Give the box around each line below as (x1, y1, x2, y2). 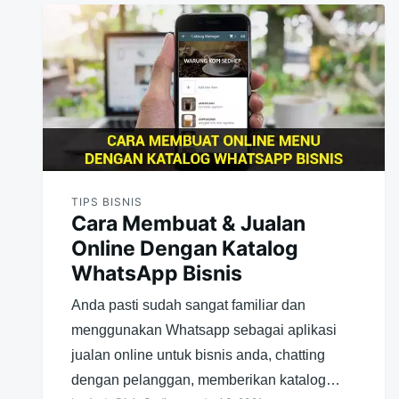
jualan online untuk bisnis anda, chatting (71, 346, 325, 362)
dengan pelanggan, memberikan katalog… (71, 371, 340, 387)
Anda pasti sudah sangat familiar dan (71, 297, 305, 313)
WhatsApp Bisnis (71, 260, 242, 286)
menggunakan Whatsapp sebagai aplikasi (71, 322, 337, 338)
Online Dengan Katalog (71, 235, 298, 261)
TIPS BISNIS (71, 194, 142, 208)
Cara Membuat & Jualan (71, 210, 305, 236)
